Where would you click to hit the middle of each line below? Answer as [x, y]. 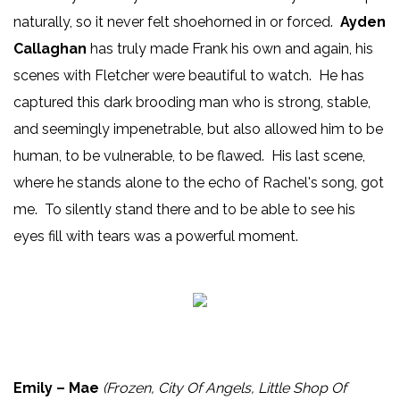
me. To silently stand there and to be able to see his [184, 210]
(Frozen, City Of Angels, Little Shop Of [225, 388]
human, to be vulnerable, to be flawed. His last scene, [189, 156]
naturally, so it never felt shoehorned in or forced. [177, 22]
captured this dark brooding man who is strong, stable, [192, 103]
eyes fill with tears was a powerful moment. [161, 237]
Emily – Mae [56, 388]
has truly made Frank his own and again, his [232, 49]
